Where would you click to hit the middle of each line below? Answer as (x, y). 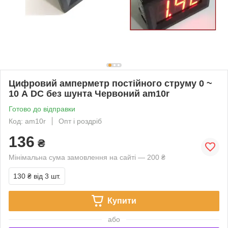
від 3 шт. (47, 176)
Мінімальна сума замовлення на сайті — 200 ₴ (87, 157)
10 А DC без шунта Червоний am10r (89, 93)
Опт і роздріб (80, 121)
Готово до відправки (42, 109)
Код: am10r (27, 121)
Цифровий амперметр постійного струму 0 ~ (110, 83)
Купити (122, 201)
